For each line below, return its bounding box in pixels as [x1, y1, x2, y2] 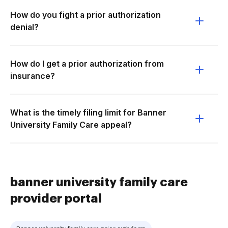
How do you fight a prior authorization [10, 10, 161, 20]
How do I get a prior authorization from [10, 59, 164, 69]
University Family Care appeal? [10, 120, 132, 130]
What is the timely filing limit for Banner [10, 107, 166, 118]
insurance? [10, 71, 55, 81]
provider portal [10, 192, 102, 205]
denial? [10, 22, 39, 32]
